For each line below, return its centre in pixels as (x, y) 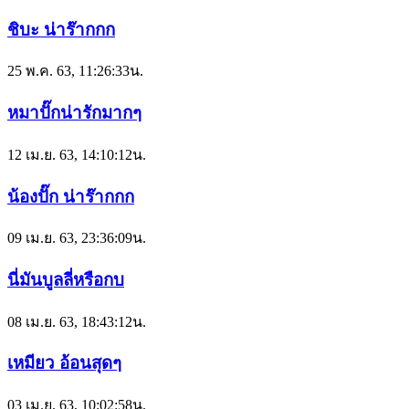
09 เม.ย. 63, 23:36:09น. (77, 238)
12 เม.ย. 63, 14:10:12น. (77, 154)
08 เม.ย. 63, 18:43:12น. (77, 321)
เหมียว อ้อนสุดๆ (64, 363)
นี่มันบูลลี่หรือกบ (66, 279)
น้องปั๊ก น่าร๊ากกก (71, 196)
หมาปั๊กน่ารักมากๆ (74, 113)
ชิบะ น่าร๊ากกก (61, 29)
